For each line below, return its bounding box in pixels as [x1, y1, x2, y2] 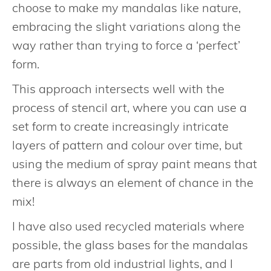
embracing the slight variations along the [12, 18, 241, 34]
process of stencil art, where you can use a [12, 99, 247, 115]
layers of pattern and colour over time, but [12, 137, 243, 152]
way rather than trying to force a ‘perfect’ [12, 37, 240, 53]
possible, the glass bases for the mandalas [12, 237, 248, 252]
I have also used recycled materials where [12, 218, 244, 233]
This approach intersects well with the [12, 80, 224, 96]
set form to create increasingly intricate [12, 118, 229, 134]
